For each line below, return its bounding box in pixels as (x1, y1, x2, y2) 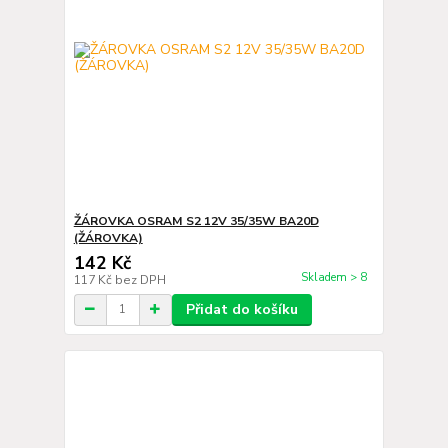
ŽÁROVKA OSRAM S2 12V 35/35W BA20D (73, 212, 319, 229)
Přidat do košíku (185, 299, 298, 319)
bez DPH (114, 271, 166, 288)
